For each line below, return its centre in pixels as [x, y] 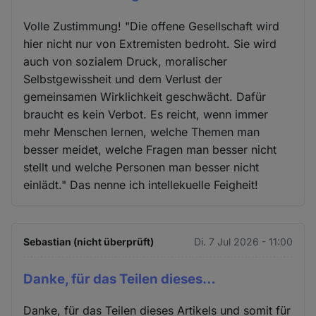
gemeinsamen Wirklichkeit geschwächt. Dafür [145, 96]
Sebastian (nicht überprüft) [89, 241]
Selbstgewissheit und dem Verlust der [123, 79]
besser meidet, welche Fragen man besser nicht [150, 149]
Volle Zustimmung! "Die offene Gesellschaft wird [152, 26]
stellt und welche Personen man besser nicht [141, 167]
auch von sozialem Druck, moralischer [126, 61]
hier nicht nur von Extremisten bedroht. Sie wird [150, 43]
